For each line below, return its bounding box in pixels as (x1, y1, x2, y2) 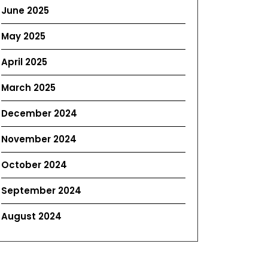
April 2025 (1, 56, 47, 68)
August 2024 (1, 210, 62, 223)
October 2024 (1, 159, 67, 171)
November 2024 (1, 133, 77, 145)
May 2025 (1, 30, 45, 42)
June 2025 (1, 4, 49, 17)
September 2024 (1, 184, 81, 197)
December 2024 (1, 107, 77, 120)
